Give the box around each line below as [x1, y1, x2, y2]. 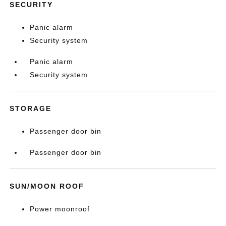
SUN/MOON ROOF [10, 182, 85, 191]
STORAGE [10, 104, 52, 113]
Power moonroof [30, 205, 90, 213]
